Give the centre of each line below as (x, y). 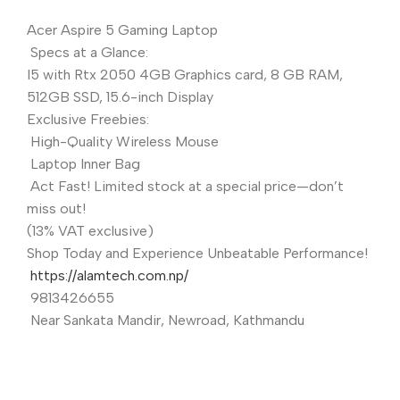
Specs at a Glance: (87, 52)
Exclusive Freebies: (88, 119)
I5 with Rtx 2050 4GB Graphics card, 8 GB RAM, (185, 74)
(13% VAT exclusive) (92, 230)
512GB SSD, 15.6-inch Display (120, 96)
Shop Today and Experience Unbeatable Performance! (197, 253)
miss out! (56, 208)
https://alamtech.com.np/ (109, 275)
